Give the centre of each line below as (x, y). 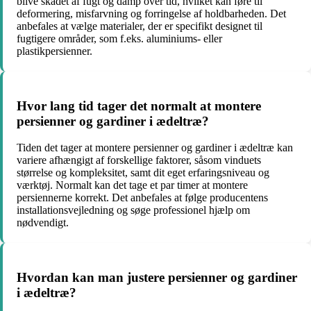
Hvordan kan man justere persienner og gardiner (157, 277)
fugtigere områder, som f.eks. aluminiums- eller (119, 38)
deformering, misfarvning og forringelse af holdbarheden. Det (151, 13)
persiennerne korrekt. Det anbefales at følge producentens (142, 198)
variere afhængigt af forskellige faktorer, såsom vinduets (139, 160)
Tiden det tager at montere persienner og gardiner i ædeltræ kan (155, 148)
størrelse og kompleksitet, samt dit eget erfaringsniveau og (143, 173)
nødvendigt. (43, 223)
